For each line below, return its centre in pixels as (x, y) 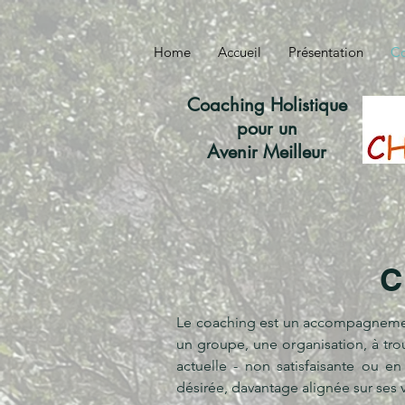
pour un (267, 128)
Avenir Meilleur (267, 152)
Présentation (325, 52)
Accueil (239, 52)
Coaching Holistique (267, 105)
